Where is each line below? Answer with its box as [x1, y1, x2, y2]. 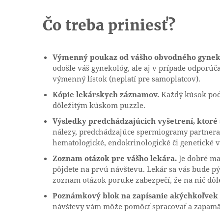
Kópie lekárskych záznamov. [53, 89, 159, 100]
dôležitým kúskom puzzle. [53, 100, 145, 110]
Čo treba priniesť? [43, 16, 175, 35]
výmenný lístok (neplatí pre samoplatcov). [53, 74, 200, 84]
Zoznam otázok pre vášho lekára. [53, 153, 177, 164]
